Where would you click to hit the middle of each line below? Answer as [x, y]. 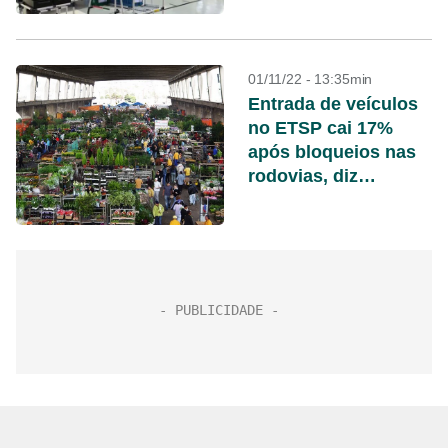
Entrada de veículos [333, 104]
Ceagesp [285, 200]
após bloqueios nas [332, 152]
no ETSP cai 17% [320, 128]
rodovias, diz [303, 176]
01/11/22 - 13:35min [310, 79]
